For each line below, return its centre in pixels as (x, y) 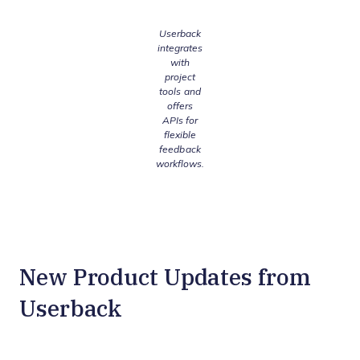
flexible (180, 135)
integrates (180, 49)
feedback (180, 150)
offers (180, 106)
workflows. (180, 164)
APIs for (180, 121)
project (180, 78)
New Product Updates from (165, 277)
